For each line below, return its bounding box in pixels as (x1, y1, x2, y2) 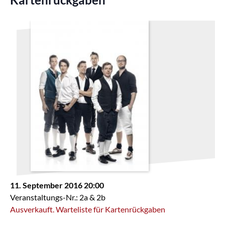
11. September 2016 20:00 (10, 180, 104, 190)
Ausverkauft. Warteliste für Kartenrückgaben (10, 204, 165, 214)
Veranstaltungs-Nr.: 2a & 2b (10, 192, 105, 202)
